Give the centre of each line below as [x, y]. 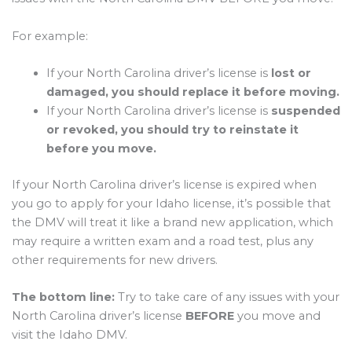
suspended [305, 110]
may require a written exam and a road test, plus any [163, 241]
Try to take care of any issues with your [227, 297]
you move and [277, 316]
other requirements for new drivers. [115, 260]
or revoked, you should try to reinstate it [172, 129]
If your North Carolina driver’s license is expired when [164, 184]
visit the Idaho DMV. [70, 335]
